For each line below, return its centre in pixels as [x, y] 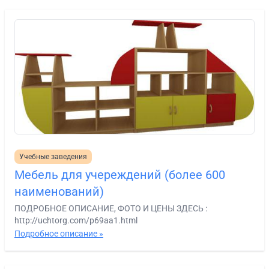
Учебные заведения [53, 156]
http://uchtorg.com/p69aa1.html [76, 220]
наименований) [59, 191]
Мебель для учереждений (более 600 [120, 174]
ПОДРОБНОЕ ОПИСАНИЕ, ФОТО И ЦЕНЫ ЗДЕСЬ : [111, 208]
